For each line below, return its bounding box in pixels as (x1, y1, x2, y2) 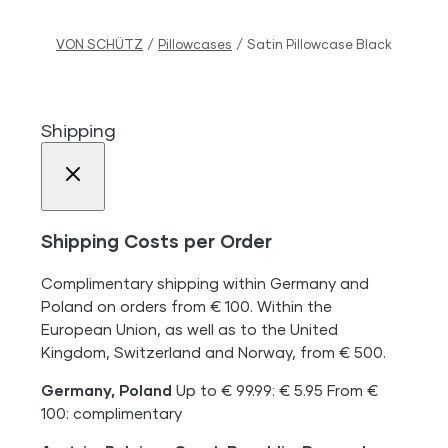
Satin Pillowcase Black (247, 35, 392, 52)
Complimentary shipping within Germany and (41, 274, 370, 292)
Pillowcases (158, 35, 232, 52)
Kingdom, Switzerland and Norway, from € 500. (41, 343, 387, 361)
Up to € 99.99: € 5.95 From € (172, 381, 379, 400)
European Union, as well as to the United (41, 320, 339, 338)
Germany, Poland (41, 381, 173, 400)
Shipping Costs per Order (41, 230, 273, 253)
